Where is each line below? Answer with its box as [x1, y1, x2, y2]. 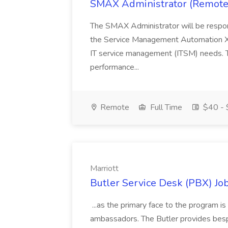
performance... [90, 62, 139, 73]
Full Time [148, 102, 182, 113]
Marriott [90, 163, 119, 174]
